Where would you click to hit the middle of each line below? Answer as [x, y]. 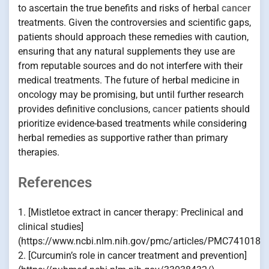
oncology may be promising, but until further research [131, 95]
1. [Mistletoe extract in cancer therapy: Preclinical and [131, 213]
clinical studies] [51, 227]
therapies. [39, 153]
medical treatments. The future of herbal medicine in [129, 80]
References [55, 183]
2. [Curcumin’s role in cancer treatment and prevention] [132, 256]
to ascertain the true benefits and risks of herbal [120, 8]
